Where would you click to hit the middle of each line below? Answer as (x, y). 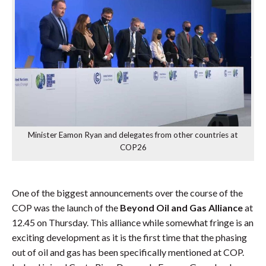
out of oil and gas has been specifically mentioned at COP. (128, 252)
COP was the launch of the (66, 207)
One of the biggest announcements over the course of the (127, 192)
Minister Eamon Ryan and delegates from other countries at (133, 134)
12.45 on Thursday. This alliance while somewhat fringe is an (133, 222)
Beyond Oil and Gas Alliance (181, 207)
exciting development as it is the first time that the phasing (129, 237)
